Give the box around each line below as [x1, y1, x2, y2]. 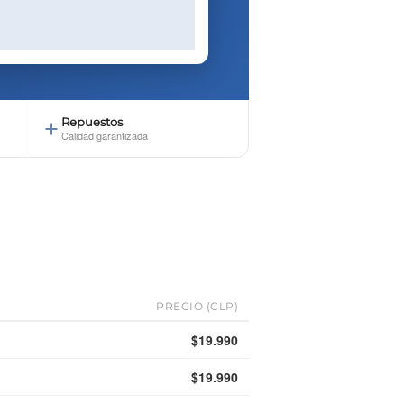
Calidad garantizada [60, 128, 148, 143]
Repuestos [60, 115, 123, 130]
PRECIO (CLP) [156, 299, 238, 314]
